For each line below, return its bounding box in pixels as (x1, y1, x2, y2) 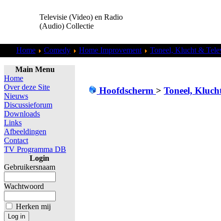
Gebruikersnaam (4, 163, 55, 171)
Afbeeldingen (4, 127, 46, 136)
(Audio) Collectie (39, 22, 94, 30)
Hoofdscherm (97, 85, 156, 96)
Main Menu (15, 65, 55, 74)
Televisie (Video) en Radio (39, 13, 123, 21)
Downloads (4, 110, 40, 118)
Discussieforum (4, 101, 52, 109)
